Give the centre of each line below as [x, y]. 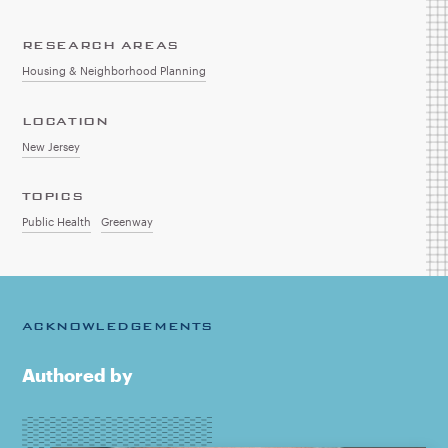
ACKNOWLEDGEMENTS [117, 326]
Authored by [77, 375]
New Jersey [50, 146]
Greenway [126, 221]
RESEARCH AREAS [100, 45]
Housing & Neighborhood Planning [113, 71]
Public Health [56, 221]
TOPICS [52, 195]
